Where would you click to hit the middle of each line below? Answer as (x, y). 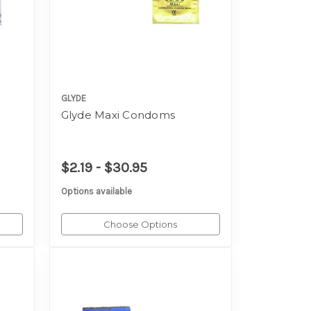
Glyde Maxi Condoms (118, 115)
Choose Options (141, 225)
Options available (96, 192)
